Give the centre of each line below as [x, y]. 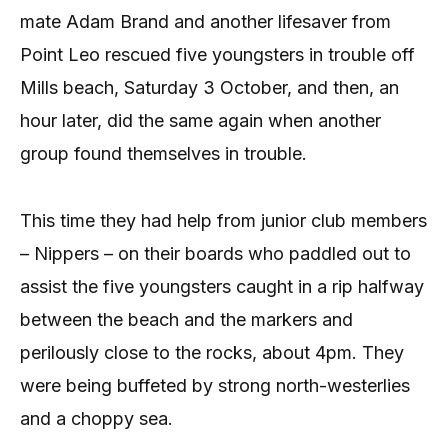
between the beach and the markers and [186, 319]
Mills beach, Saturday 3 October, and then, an [209, 88]
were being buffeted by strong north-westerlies [215, 385]
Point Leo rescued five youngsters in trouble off [217, 55]
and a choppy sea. [96, 418]
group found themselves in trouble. [163, 154]
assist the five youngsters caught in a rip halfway [222, 286]
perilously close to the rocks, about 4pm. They [212, 352]
